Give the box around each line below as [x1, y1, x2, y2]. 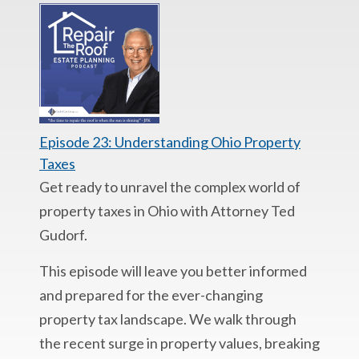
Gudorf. [39, 226, 87, 244]
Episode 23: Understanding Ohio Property [39, 133, 301, 151]
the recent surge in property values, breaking [39, 334, 320, 352]
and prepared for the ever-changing [39, 286, 263, 304]
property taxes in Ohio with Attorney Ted [39, 202, 295, 220]
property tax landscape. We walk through [39, 310, 296, 328]
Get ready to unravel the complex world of [39, 178, 301, 196]
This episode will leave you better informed [39, 262, 307, 280]
